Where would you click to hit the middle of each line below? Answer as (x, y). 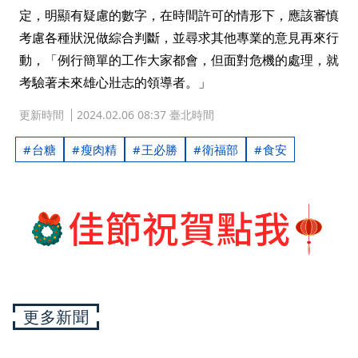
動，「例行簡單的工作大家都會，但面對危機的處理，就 (179, 60)
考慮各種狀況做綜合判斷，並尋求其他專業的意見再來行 (179, 38)
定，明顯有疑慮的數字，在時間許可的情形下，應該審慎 (179, 15)
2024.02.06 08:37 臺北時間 (145, 115)
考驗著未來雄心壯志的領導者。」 (115, 82)
